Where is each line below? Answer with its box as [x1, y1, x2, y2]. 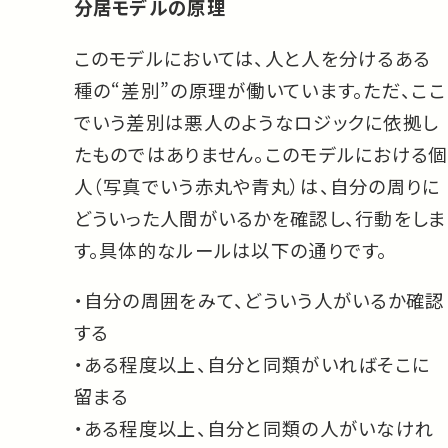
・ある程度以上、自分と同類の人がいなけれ [73, 415, 435, 442]
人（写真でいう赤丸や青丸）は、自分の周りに [73, 172, 441, 199]
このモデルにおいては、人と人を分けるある [73, 44, 431, 71]
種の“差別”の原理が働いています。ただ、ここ [73, 76, 446, 103]
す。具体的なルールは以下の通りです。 [73, 236, 388, 263]
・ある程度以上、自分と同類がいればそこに [73, 351, 431, 378]
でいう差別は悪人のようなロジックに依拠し [73, 108, 439, 135]
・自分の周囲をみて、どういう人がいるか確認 [73, 287, 445, 314]
